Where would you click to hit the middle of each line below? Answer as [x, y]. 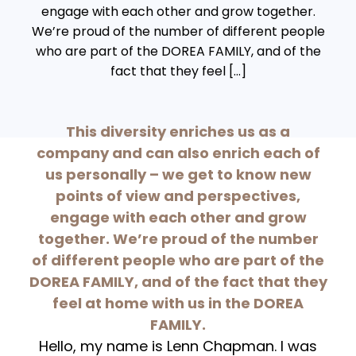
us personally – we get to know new [178, 174]
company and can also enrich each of [178, 153]
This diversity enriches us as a [178, 131]
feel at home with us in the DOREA [178, 303]
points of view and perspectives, [178, 195]
